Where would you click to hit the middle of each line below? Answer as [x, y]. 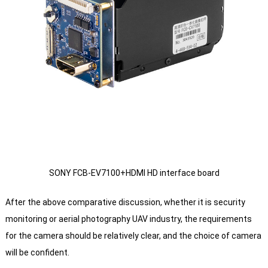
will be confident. [37, 253]
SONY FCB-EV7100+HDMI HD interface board [134, 173]
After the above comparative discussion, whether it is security [125, 202]
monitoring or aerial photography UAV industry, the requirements [128, 219]
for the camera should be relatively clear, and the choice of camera [133, 236]
